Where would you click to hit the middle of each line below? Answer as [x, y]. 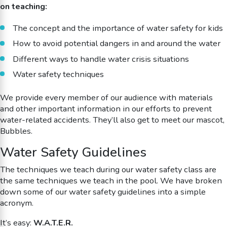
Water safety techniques [58, 74]
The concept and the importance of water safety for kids [118, 28]
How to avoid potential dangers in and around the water [116, 44]
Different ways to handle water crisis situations [101, 59]
